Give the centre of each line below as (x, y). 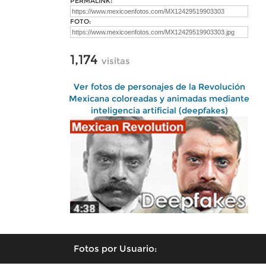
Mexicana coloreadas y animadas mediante (159, 99)
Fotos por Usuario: (115, 248)
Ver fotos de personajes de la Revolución (159, 87)
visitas (116, 61)
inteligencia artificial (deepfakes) (159, 110)
